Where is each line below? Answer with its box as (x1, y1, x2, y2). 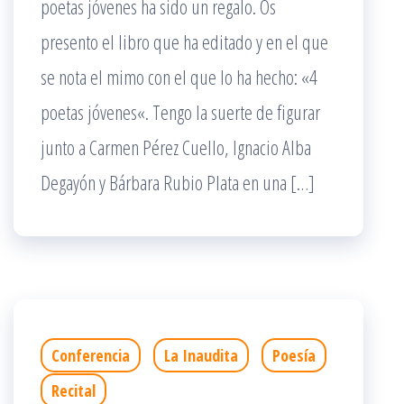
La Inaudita (164, 344, 238, 366)
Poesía (272, 344, 316, 366)
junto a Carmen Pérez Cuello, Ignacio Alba (41, 133, 311, 161)
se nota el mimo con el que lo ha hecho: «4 (41, 63, 317, 90)
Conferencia (51, 344, 130, 366)
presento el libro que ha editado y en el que (41, 28, 328, 55)
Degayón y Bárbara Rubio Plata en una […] (41, 169, 315, 196)
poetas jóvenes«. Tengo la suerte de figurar (41, 98, 320, 125)
